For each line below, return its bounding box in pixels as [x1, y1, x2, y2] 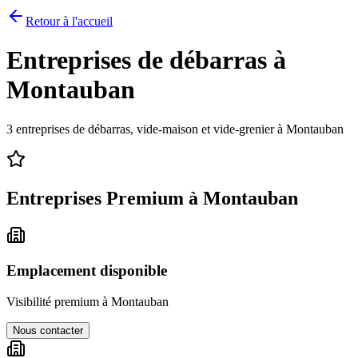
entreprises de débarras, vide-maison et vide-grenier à [13, 121, 286, 136]
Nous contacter [13, 324, 83, 337]
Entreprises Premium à [6, 187, 203, 209]
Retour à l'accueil [26, 14, 113, 28]
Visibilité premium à [6, 295, 111, 309]
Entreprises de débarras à [6, 46, 286, 75]
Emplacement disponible [6, 262, 167, 280]
